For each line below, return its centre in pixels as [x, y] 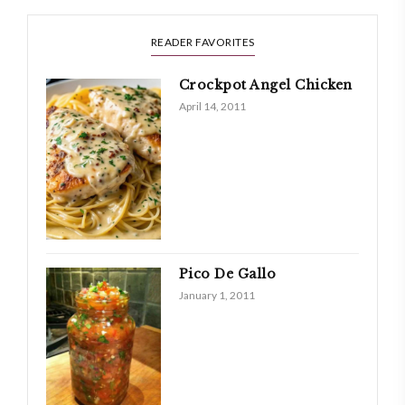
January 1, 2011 [217, 295]
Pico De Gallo [227, 273]
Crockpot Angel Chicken [265, 85]
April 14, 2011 [212, 107]
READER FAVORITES [202, 42]
